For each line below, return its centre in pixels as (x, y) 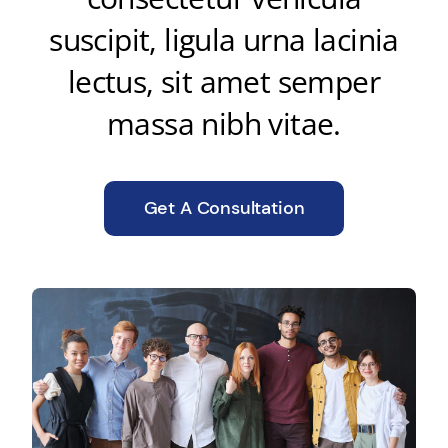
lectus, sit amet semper (224, 81)
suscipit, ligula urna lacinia (224, 39)
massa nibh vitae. (224, 123)
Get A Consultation (224, 207)
